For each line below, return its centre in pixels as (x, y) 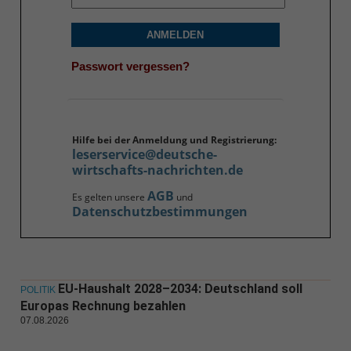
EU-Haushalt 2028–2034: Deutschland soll (180, 289)
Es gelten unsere (109, 197)
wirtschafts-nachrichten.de (157, 170)
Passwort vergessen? (130, 66)
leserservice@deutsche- (144, 155)
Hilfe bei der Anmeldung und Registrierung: (174, 140)
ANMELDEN (175, 35)
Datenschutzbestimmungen (159, 212)
